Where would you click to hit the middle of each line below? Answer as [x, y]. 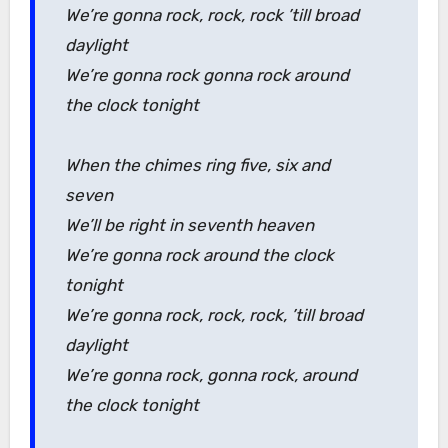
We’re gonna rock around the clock [199, 255]
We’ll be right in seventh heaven [189, 225]
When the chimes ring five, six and [197, 165]
